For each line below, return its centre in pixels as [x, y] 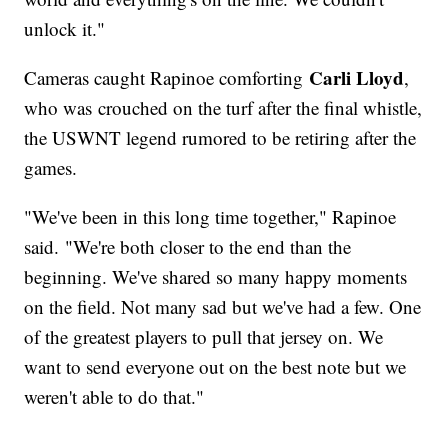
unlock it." [65, 29]
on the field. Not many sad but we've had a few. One [223, 307]
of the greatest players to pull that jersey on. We [204, 337]
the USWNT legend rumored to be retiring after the [220, 138]
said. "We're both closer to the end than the [188, 247]
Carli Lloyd [357, 78]
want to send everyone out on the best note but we [215, 367]
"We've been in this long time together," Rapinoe [210, 217]
